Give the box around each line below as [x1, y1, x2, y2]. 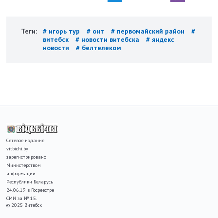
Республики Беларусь [6, 179, 54, 185]
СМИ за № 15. [6, 195, 37, 202]
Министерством [6, 162, 41, 169]
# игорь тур [43, 26, 82, 36]
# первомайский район [111, 26, 187, 36]
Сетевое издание [6, 137, 45, 144]
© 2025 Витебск [6, 202, 42, 209]
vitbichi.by [6, 145, 29, 152]
